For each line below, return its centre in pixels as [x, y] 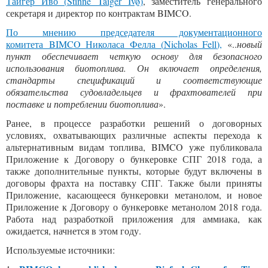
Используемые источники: [60, 250]
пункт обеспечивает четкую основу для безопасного [134, 56]
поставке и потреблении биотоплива [82, 104]
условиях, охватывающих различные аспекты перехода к [134, 135]
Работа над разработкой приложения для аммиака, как [134, 219]
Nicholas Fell [190, 44]
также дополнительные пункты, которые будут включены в [134, 171]
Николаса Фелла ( [125, 44]
